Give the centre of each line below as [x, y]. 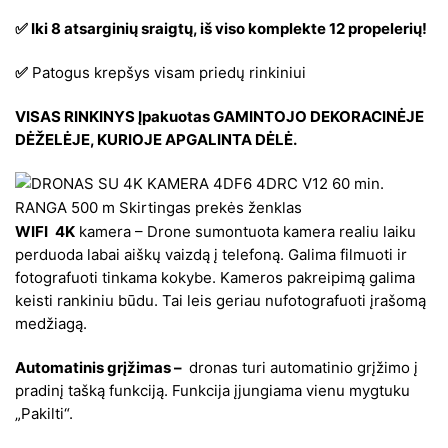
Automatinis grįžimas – [100, 368]
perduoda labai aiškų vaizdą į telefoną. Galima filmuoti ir [211, 255]
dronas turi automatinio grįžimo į [301, 368]
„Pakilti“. [44, 414]
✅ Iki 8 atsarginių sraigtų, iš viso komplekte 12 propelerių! [221, 28]
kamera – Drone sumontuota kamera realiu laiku [245, 232]
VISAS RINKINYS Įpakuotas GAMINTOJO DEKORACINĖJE [219, 116]
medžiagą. [51, 324]
